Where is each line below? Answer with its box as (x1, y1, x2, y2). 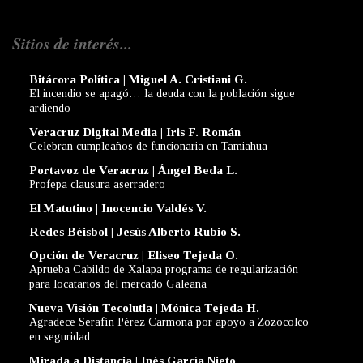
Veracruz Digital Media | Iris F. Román (29, 126, 241, 139)
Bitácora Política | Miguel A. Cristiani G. (29, 73, 247, 87)
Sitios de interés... (12, 32, 132, 55)
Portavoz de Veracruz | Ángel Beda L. (29, 164, 237, 177)
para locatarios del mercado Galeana (29, 277, 207, 291)
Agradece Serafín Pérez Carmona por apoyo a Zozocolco (29, 315, 309, 329)
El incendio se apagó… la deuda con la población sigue (29, 87, 295, 100)
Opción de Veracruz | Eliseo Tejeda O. (29, 249, 238, 263)
